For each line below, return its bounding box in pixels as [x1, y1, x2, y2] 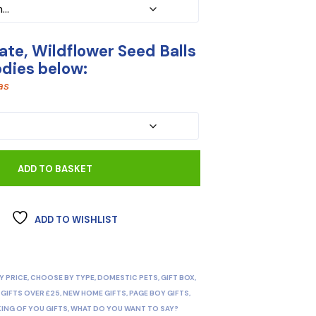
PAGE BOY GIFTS [129, 288, 190, 298]
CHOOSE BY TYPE [30, 272, 95, 282]
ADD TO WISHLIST [35, 213, 119, 226]
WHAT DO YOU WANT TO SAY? [71, 303, 179, 313]
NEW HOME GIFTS [63, 288, 127, 298]
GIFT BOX [161, 272, 195, 282]
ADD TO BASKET [18, 162, 93, 175]
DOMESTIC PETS [97, 272, 159, 282]
